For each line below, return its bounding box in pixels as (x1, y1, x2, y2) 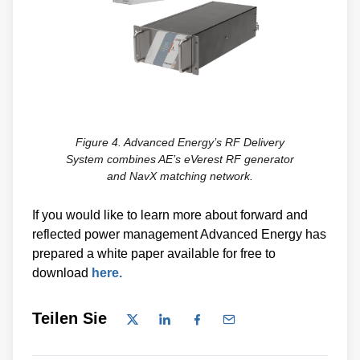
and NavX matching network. (107, 169, 253, 182)
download (32, 265, 92, 280)
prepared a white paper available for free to (32, 246, 276, 260)
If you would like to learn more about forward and (32, 207, 308, 222)
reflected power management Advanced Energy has (32, 227, 326, 241)
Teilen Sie (32, 309, 107, 327)
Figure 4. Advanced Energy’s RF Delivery (76, 135, 284, 149)
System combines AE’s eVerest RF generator (66, 152, 294, 166)
